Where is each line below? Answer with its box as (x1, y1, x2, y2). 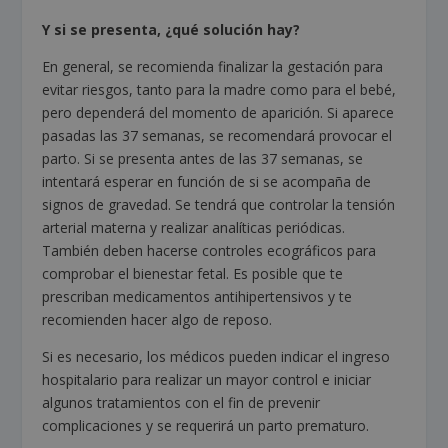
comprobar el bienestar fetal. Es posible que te (42, 263, 344, 283)
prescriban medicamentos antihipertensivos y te (42, 286, 353, 306)
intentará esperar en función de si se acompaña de (42, 171, 372, 191)
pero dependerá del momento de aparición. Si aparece (42, 102, 395, 122)
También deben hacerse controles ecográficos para (42, 240, 377, 260)
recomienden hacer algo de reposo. (42, 309, 273, 329)
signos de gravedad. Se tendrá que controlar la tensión (42, 194, 396, 214)
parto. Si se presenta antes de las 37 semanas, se (42, 148, 364, 168)
